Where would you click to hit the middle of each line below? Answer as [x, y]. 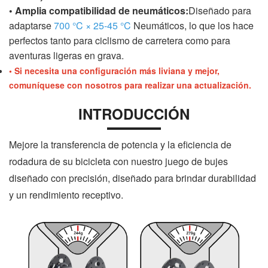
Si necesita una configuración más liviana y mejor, [117, 71]
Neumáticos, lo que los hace [194, 26]
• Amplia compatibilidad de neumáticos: [99, 11]
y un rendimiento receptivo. [66, 195]
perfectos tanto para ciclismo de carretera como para [120, 41]
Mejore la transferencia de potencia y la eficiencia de [120, 145]
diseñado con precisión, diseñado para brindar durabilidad [133, 178]
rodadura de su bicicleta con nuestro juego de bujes [118, 162]
